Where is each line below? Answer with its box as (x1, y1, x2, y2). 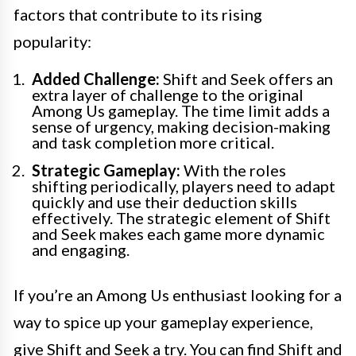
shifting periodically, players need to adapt (32, 176, 335, 195)
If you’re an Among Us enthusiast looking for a (14, 285, 342, 304)
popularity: (14, 32, 91, 51)
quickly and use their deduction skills (32, 192, 297, 211)
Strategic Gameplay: (32, 161, 180, 180)
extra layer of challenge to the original (32, 85, 304, 104)
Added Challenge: (32, 69, 160, 88)
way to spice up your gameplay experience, (14, 312, 313, 331)
